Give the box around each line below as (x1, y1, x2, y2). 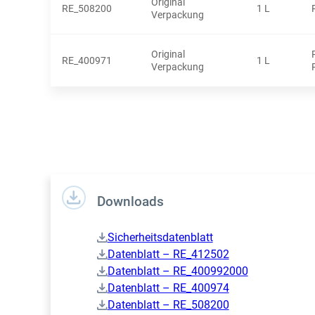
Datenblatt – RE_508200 (107, 298, 229, 312)
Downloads (96, 194, 164, 210)
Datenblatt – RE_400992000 (107, 264, 248, 278)
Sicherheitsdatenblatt (107, 231, 213, 245)
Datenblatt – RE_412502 (107, 247, 229, 262)
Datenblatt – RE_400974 (107, 281, 229, 295)
